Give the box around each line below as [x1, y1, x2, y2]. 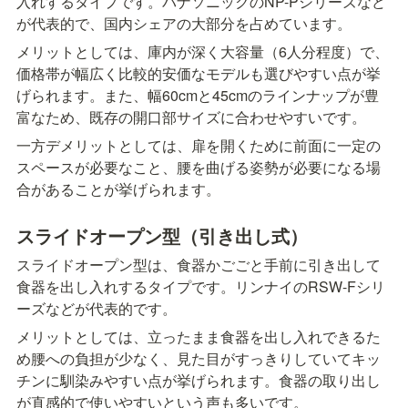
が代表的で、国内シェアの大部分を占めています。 [16, 13, 352, 35]
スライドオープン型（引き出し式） [16, 222, 308, 250]
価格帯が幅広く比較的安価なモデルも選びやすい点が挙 [16, 63, 381, 85]
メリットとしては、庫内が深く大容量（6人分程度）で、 [16, 41, 389, 63]
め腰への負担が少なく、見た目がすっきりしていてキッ [16, 348, 381, 370]
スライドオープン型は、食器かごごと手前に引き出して [16, 254, 381, 276]
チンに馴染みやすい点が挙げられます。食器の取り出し [16, 370, 381, 392]
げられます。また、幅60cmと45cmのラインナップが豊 [16, 85, 379, 107]
